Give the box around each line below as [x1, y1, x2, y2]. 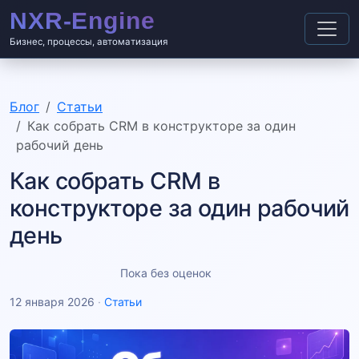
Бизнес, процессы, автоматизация [10, 36, 167, 48]
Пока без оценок [120, 266, 212, 280]
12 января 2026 [10, 295, 95, 309]
